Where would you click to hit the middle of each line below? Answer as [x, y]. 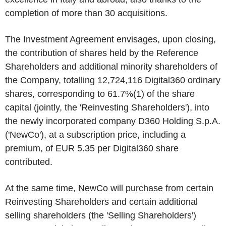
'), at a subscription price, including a [112, 135]
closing [199, 39]
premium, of [30, 148]
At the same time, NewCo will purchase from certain [109, 188]
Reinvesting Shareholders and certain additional [101, 202]
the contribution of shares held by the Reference [102, 53]
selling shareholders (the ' [56, 215]
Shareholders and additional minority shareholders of [111, 67]
